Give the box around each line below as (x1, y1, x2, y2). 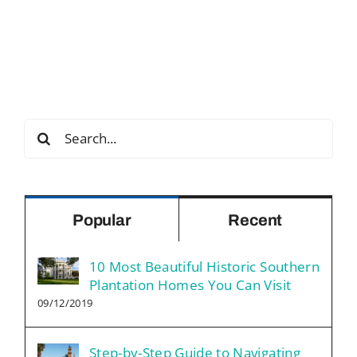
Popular (72, 210, 131, 229)
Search (23, 118, 68, 137)
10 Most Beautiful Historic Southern (89, 257, 320, 276)
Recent (228, 210, 283, 229)
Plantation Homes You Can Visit (89, 275, 292, 294)
